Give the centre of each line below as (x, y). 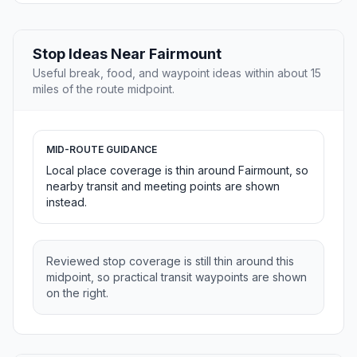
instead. (67, 202)
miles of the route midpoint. (104, 89)
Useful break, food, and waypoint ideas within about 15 (177, 73)
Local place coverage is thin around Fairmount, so (177, 171)
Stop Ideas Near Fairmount (127, 54)
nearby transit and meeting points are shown (163, 186)
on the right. (77, 293)
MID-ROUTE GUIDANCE (102, 150)
